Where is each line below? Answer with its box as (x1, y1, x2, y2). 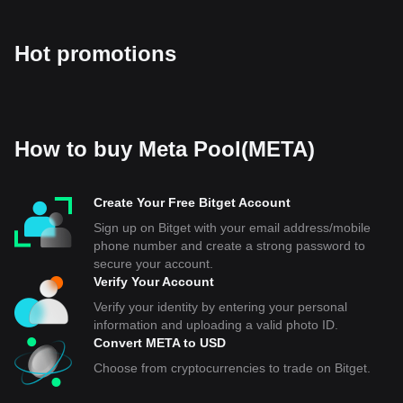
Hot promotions (14, 41, 176, 66)
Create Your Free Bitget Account (94, 195, 291, 210)
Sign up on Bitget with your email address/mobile (94, 220, 371, 235)
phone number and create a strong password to (94, 238, 365, 253)
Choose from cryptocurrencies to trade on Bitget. (94, 361, 371, 375)
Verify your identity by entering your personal (94, 300, 347, 314)
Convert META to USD (94, 336, 226, 350)
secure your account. (94, 256, 213, 271)
